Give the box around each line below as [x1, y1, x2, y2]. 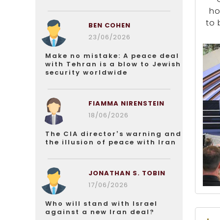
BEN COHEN [88, 21, 131, 30]
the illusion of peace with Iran [45, 137, 176, 147]
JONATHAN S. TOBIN [88, 168, 165, 178]
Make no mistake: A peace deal [45, 51, 179, 60]
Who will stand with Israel [45, 199, 158, 208]
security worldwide [45, 68, 128, 77]
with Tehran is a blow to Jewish [45, 59, 181, 69]
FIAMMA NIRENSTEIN [88, 99, 165, 108]
